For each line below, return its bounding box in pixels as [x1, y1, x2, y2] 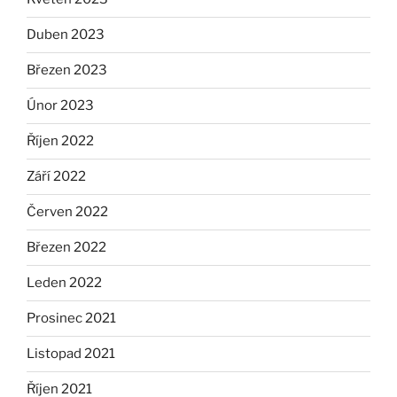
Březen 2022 [27, 239, 106, 256]
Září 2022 [27, 168, 86, 185]
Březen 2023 [27, 62, 107, 79]
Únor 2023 [27, 97, 94, 114]
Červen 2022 [27, 204, 108, 221]
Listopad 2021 [27, 346, 115, 362]
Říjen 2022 [27, 133, 94, 150]
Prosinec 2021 [27, 310, 116, 327]
